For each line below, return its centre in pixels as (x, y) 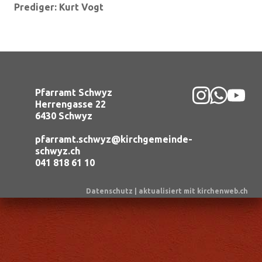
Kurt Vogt (81, 7)
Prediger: (37, 7)
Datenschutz (109, 191)
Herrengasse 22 (70, 104)
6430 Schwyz (64, 116)
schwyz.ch (58, 151)
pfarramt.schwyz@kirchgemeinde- (114, 139)
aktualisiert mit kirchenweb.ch (193, 191)
